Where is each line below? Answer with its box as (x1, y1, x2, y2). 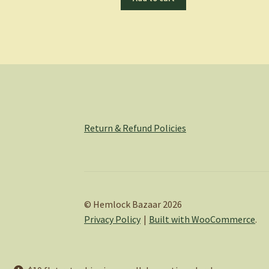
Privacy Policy (84, 213, 141, 225)
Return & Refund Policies (84, 121, 187, 134)
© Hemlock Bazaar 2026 (84, 198, 183, 210)
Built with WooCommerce (149, 213, 256, 225)
